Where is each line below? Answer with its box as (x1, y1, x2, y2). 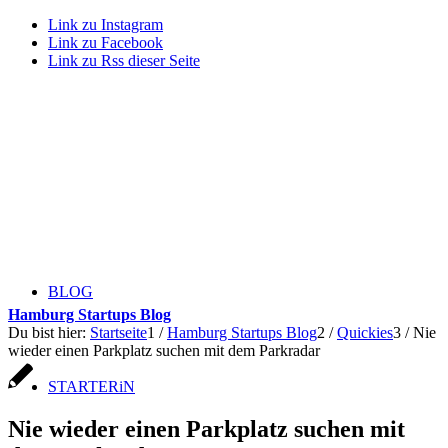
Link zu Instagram (48, 16, 163, 33)
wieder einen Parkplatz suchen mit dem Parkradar (8, 342, 320, 359)
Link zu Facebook (48, 34, 163, 51)
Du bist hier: (8, 324, 86, 341)
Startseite (90, 324, 147, 341)
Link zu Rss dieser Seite (48, 52, 200, 69)
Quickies (337, 324, 393, 341)
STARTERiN (48, 378, 135, 395)
